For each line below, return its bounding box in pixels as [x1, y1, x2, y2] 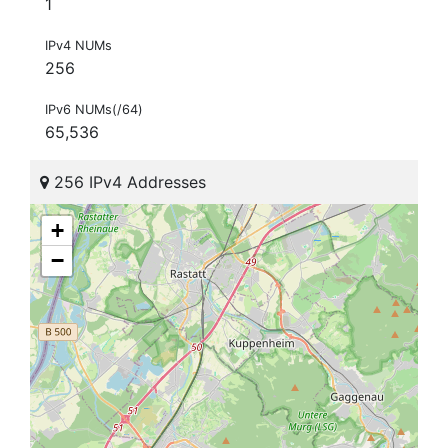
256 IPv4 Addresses [49, 172, 206, 193]
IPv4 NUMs [45, 38, 112, 54]
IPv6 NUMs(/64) [45, 102, 143, 118]
